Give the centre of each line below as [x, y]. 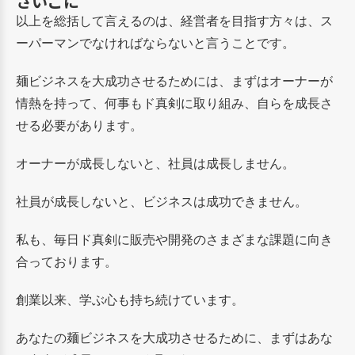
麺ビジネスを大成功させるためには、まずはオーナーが [174, 80]
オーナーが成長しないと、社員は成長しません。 [155, 163]
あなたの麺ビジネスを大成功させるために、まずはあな [174, 337]
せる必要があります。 [79, 125]
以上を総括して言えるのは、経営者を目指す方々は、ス [174, 20]
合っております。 [67, 261]
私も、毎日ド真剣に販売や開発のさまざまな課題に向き [174, 239]
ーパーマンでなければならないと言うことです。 [155, 42]
